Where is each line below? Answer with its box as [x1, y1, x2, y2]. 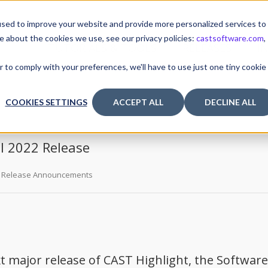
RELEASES [182, 41, 232, 55]
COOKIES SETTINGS [5, 97, 87, 108]
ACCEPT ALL [113, 97, 163, 108]
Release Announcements [1, 169, 93, 180]
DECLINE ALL [205, 97, 256, 108]
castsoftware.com [196, 33, 264, 43]
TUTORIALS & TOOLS [48, 41, 157, 55]
